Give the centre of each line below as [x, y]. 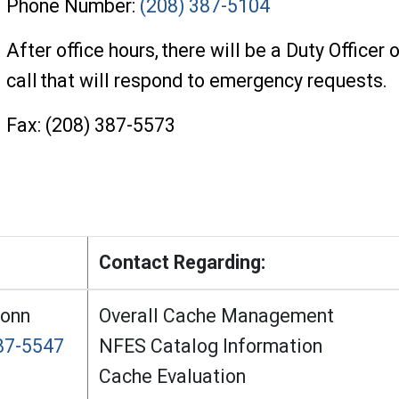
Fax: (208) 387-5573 [93, 125]
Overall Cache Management [219, 315]
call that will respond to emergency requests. [199, 80]
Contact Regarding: [182, 262]
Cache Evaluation [175, 376]
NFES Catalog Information [213, 346]
